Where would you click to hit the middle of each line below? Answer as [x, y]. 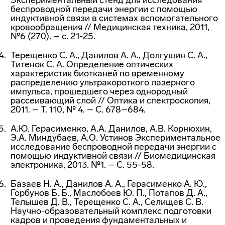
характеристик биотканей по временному [97, 73]
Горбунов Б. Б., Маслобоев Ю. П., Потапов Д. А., [109, 193]
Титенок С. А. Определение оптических [92, 64]
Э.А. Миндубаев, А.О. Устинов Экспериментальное [116, 138]
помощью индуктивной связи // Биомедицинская [113, 156]
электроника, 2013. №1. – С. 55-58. [82, 165]
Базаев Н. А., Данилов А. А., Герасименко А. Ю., [109, 184]
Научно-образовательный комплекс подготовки [111, 211]
